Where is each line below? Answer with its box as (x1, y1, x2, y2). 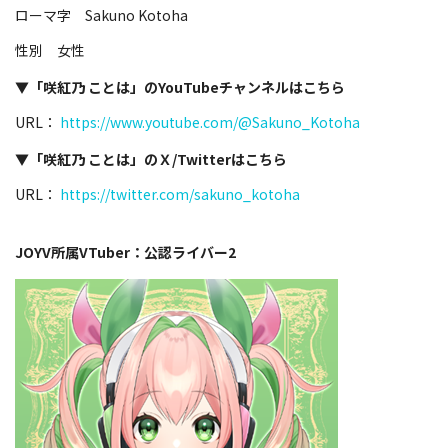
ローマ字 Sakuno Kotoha (15, 4, 188, 25)
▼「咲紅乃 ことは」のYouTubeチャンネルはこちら (15, 76, 345, 97)
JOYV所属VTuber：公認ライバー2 (15, 241, 236, 262)
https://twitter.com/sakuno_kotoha (60, 183, 300, 204)
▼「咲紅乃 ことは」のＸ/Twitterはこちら (15, 148, 287, 169)
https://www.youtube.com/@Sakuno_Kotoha (60, 111, 360, 132)
